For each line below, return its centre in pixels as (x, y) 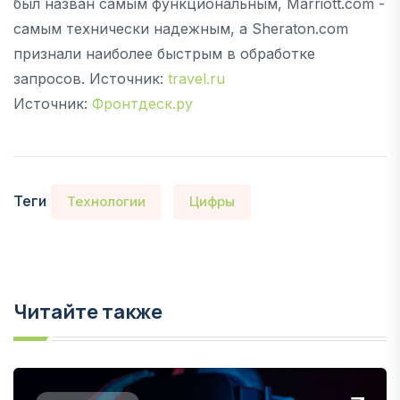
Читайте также (88, 311)
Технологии (106, 201)
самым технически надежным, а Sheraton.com (181, 28)
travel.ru (196, 78)
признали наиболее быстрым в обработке (164, 53)
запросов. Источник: (91, 78)
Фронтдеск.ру (142, 103)
